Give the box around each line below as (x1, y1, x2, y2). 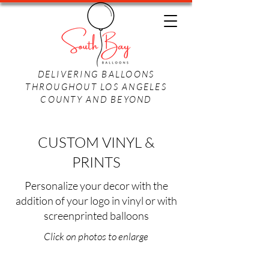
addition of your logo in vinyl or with (15, 194, 177, 207)
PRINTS (71, 153, 121, 171)
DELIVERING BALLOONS (37, 68, 155, 80)
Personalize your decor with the (24, 179, 168, 192)
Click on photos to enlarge (44, 230, 148, 243)
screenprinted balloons (43, 209, 149, 222)
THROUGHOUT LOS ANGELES (25, 81, 167, 92)
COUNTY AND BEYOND (40, 94, 152, 105)
